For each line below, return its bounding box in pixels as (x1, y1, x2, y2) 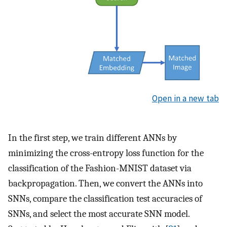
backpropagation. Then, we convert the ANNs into (8, 178, 203, 190)
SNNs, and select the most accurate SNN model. (8, 208, 190, 220)
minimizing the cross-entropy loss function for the (8, 147, 204, 159)
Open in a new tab (152, 92, 219, 104)
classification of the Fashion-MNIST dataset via (8, 163, 192, 174)
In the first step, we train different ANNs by (8, 132, 177, 144)
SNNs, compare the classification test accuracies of (8, 193, 202, 205)
